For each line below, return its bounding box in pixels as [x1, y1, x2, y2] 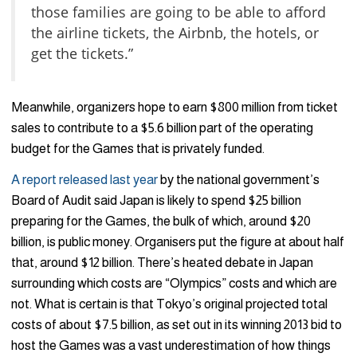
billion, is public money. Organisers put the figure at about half [11, 233, 344, 249]
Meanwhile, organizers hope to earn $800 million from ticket [11, 100, 338, 116]
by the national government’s [158, 171, 320, 187]
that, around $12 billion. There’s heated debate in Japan [11, 254, 313, 270]
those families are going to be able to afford [31, 2, 326, 22]
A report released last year [11, 171, 158, 187]
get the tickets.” [31, 43, 133, 63]
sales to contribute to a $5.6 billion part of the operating [11, 120, 313, 136]
